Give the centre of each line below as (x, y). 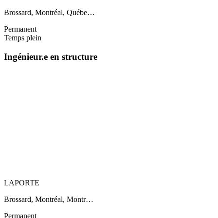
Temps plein (23, 38)
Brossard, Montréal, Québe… (49, 13)
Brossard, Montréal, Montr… (49, 199)
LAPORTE (22, 182)
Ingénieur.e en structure (51, 56)
